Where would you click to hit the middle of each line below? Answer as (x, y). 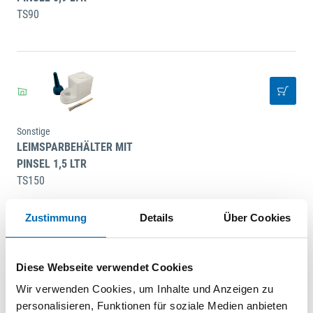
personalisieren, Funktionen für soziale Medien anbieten (152, 306)
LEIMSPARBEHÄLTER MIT (75, 147)
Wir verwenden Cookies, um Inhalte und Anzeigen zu (145, 289)
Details (156, 217)
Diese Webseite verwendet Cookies (104, 267)
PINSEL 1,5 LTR (52, 163)
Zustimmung (56, 217)
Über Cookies (257, 217)
